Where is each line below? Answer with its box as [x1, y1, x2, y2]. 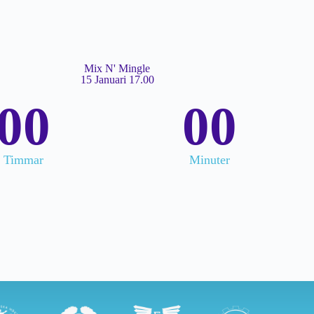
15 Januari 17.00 [80, 73, 154, 86]
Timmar [3, 152, 43, 167]
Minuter [189, 152, 230, 167]
